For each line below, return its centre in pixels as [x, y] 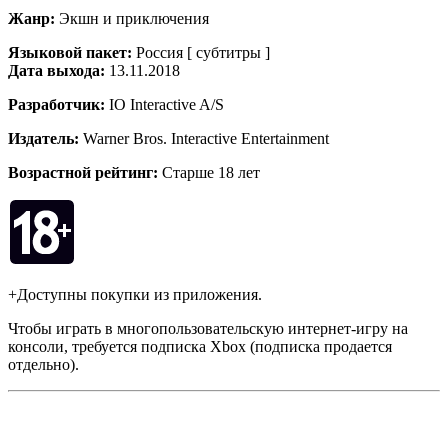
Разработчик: [58, 104]
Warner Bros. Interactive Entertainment [206, 138]
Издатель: [45, 138]
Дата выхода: [58, 70]
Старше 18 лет [209, 172]
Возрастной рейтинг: [83, 172]
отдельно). [43, 364]
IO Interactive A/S [166, 104]
